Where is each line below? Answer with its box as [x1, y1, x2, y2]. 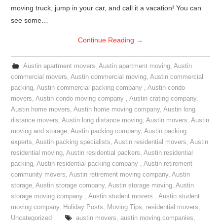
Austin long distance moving [62, 117, 143, 124]
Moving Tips [107, 204, 143, 211]
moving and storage [11, 128, 68, 135]
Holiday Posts [63, 204, 104, 211]
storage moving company [11, 193, 85, 200]
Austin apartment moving [98, 63, 170, 70]
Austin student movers [88, 193, 155, 200]
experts [11, 139, 33, 146]
